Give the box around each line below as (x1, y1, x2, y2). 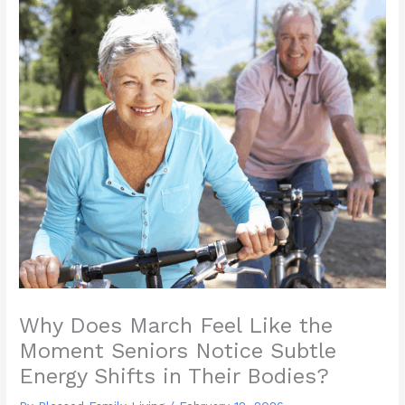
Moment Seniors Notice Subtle (19, 338, 337, 364)
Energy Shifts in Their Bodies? (19, 363, 330, 390)
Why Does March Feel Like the (19, 313, 334, 339)
